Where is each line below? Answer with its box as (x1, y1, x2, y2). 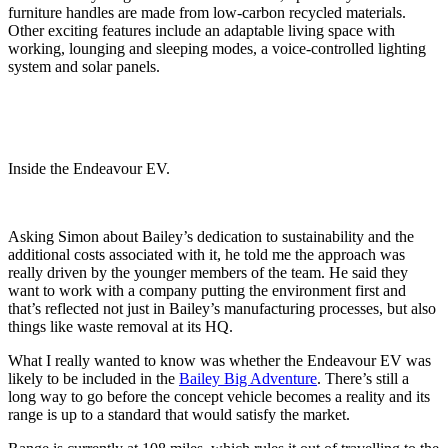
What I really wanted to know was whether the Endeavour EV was (8, 352, 431, 370)
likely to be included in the (8, 370, 179, 388)
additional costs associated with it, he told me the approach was (8, 246, 405, 264)
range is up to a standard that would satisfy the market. (8, 406, 350, 424)
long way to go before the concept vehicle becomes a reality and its (8, 388, 430, 406)
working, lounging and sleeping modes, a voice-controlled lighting (8, 40, 426, 58)
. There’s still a (317, 370, 409, 388)
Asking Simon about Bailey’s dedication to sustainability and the (8, 228, 414, 246)
